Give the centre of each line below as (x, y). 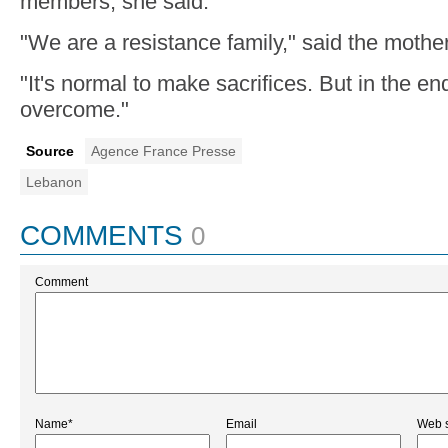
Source (50, 151)
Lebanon (54, 182)
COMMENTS (101, 235)
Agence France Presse (163, 151)
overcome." (74, 109)
